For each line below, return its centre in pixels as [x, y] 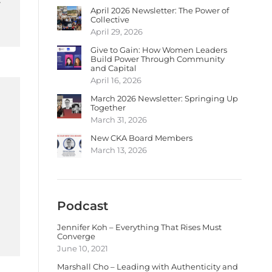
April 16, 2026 [116, 80]
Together [108, 107]
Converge [76, 236]
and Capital [114, 68]
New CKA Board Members [141, 138]
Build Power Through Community [158, 59]
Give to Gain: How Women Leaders [159, 50]
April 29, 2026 [117, 32]
